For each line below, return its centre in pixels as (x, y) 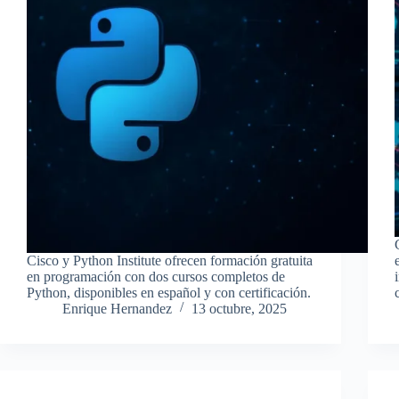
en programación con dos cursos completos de (156, 276)
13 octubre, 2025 (239, 308)
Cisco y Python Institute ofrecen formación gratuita (170, 260)
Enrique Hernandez (117, 308)
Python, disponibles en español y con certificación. (169, 292)
